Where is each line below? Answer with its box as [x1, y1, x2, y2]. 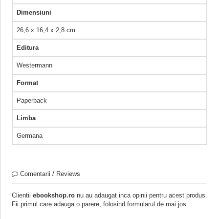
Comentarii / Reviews [18, 170, 80, 178]
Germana [16, 132, 43, 140]
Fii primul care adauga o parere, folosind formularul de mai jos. [11, 200, 188, 208]
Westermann [16, 62, 52, 69]
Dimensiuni [16, 9, 51, 17]
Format [16, 79, 38, 87]
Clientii [11, 192, 33, 199]
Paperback [16, 97, 47, 105]
